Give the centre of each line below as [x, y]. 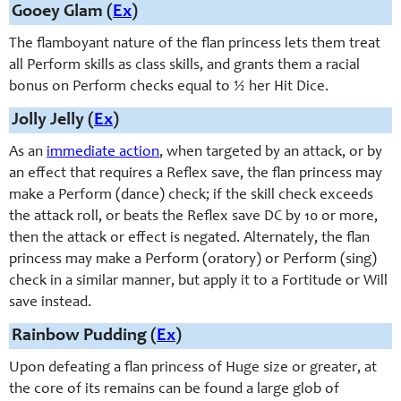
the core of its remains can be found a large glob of [174, 390]
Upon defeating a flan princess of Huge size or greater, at [193, 368]
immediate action [103, 153]
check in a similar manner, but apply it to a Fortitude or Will [198, 282]
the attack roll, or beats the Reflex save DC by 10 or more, [193, 217]
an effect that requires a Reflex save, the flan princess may [196, 174]
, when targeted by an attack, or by [271, 153]
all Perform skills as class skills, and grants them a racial [184, 66]
